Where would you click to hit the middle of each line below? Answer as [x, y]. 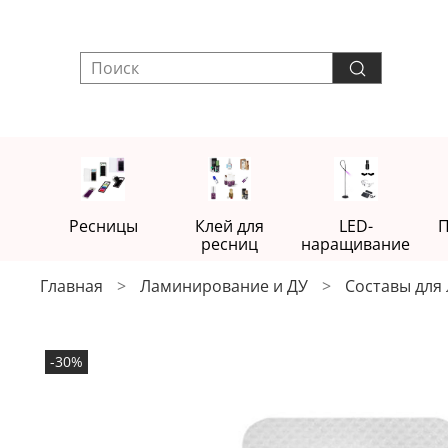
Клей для [230, 225]
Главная [71, 285]
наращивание [356, 243]
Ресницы [103, 225]
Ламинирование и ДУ [224, 285]
